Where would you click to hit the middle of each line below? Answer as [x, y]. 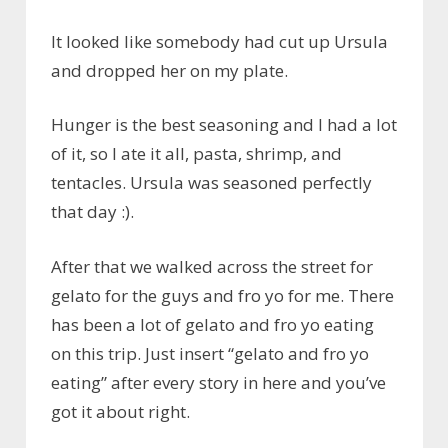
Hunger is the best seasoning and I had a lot [224, 125]
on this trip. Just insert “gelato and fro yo [210, 353]
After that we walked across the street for [212, 266]
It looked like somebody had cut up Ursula [219, 41]
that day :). [92, 212]
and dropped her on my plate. [169, 70]
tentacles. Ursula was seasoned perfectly [211, 183]
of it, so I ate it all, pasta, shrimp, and [196, 154]
